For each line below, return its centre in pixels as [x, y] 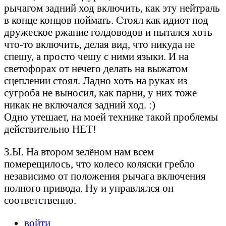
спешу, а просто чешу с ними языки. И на [96, 56]
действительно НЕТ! [50, 129]
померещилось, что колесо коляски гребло [99, 163]
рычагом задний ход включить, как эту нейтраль [112, 8]
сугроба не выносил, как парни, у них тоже [100, 93]
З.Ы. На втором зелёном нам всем [79, 151]
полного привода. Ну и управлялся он [89, 188]
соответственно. [40, 200]
